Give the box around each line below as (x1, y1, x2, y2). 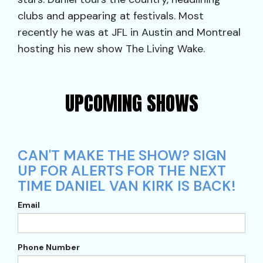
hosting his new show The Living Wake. (18, 42, 205, 56)
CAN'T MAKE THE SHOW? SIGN (18, 146, 227, 164)
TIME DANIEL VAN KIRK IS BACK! (18, 177, 236, 195)
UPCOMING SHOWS (65, 88, 198, 118)
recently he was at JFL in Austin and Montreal (18, 25, 241, 39)
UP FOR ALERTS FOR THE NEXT (18, 161, 226, 180)
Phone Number (18, 242, 80, 252)
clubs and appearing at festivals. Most (18, 9, 204, 23)
